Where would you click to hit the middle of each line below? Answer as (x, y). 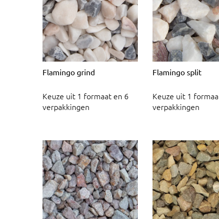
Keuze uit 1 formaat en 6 (86, 96)
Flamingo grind (69, 72)
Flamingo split (177, 72)
